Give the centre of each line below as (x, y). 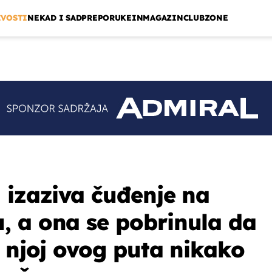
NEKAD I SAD (55, 18)
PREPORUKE (107, 18)
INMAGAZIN (157, 18)
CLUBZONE (206, 18)
